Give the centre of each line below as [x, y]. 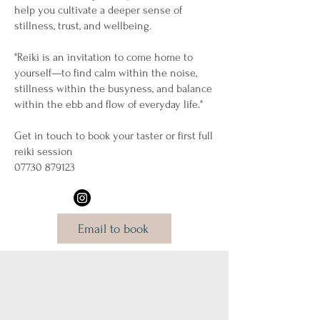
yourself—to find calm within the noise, [106, 73]
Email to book [113, 229]
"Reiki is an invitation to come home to [104, 57]
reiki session [44, 151]
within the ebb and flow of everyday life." [109, 104]
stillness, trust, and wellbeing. [83, 26]
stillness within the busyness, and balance [113, 89]
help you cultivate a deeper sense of [98, 10]
